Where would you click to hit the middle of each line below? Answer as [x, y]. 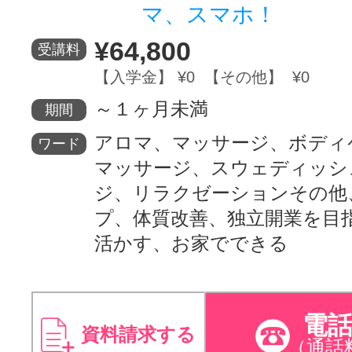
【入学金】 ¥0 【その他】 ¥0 [202, 77]
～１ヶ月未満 [151, 108]
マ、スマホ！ [209, 14]
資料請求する [138, 334]
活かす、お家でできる [191, 243]
